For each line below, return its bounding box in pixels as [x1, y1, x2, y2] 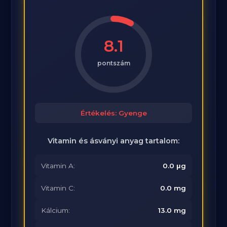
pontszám [97, 59, 130, 67]
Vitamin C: [41, 184, 75, 192]
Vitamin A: [41, 162, 75, 170]
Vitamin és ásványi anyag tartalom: [48, 136, 179, 145]
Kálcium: [41, 206, 70, 214]
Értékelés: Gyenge [80, 109, 147, 117]
